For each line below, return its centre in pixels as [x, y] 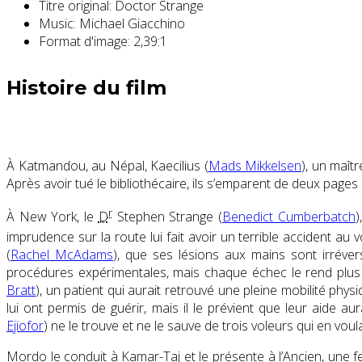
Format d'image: [84, 41]
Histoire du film [86, 87]
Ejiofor [25, 326]
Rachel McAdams [62, 255]
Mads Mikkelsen [255, 165]
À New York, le [53, 217]
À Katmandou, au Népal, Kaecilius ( [107, 165]
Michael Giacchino [130, 23]
